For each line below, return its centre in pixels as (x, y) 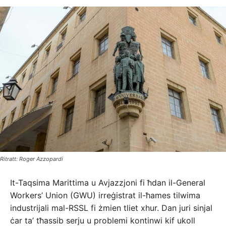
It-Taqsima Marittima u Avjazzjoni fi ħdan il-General (108, 182)
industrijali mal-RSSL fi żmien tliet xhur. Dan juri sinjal (111, 208)
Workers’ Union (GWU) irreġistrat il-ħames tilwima (105, 195)
